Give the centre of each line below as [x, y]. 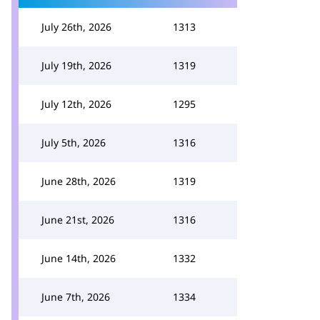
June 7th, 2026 [76, 297]
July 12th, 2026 [76, 104]
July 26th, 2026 [76, 27]
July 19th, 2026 [76, 65]
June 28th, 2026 [79, 181]
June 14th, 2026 [79, 258]
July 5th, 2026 [74, 142]
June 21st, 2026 [78, 220]
